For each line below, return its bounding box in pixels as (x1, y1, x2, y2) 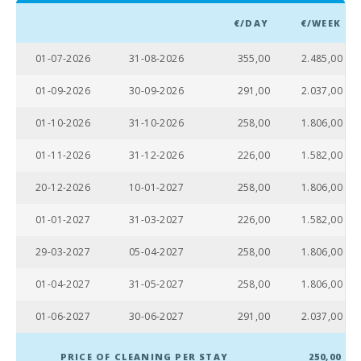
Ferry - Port (19, 214, 73, 229)
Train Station (19, 298, 81, 313)
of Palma (19, 227, 62, 242)
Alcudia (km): (19, 21, 81, 35)
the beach (19, 66, 67, 81)
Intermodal (19, 285, 73, 300)
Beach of (19, 8, 62, 23)
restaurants (19, 124, 75, 139)
